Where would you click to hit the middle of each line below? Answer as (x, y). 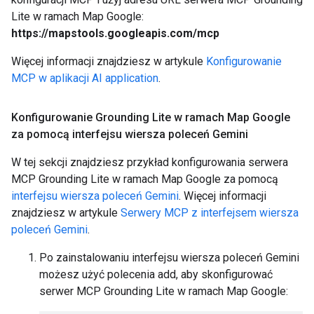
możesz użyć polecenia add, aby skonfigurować (156, 274)
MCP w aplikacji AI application (85, 78)
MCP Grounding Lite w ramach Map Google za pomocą (145, 179)
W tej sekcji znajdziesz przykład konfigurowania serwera (150, 162)
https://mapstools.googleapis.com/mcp (115, 33)
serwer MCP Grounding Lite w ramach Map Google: (164, 291)
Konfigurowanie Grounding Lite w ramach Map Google (151, 117)
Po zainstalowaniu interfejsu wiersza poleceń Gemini (169, 258)
